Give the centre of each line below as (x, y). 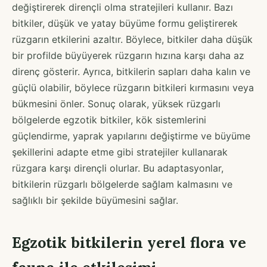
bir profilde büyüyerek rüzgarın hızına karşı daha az (128, 55)
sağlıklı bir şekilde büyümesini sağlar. (95, 200)
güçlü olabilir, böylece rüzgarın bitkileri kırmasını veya (133, 87)
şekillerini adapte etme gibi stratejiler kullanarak (120, 152)
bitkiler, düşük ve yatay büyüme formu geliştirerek (125, 23)
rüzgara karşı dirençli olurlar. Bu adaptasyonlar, (118, 168)
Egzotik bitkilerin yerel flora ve (129, 242)
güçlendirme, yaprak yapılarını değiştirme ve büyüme (131, 136)
